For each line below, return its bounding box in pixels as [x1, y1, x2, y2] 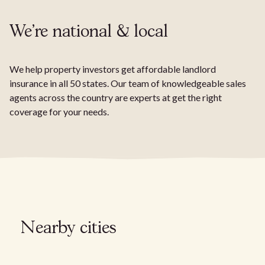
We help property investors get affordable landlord [9, 63, 216, 75]
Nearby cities [21, 220, 117, 237]
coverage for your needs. [9, 105, 109, 117]
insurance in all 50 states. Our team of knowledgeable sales [9, 77, 246, 89]
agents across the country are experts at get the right [9, 91, 222, 103]
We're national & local [9, 24, 168, 40]
